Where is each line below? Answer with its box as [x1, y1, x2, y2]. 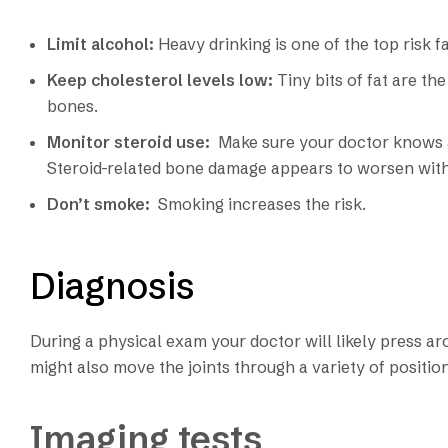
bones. [47, 95, 98, 116]
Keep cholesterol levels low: [47, 69, 277, 90]
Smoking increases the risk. [154, 193, 366, 214]
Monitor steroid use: [47, 131, 214, 152]
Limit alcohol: [47, 33, 158, 54]
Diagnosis [30, 263, 195, 308]
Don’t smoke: [47, 193, 154, 214]
